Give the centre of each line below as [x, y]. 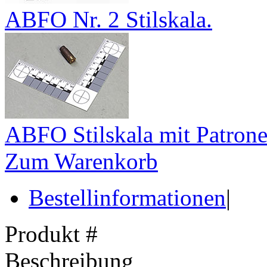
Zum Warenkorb [81, 161]
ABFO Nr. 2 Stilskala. [108, 19]
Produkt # [51, 234]
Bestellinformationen [127, 197]
